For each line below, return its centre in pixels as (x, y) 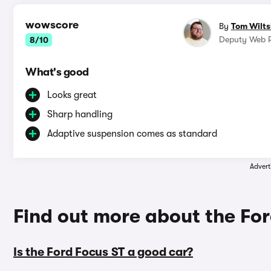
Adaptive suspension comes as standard (132, 134)
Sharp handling (80, 115)
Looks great (72, 95)
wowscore (52, 25)
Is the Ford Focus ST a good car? (103, 252)
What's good (57, 72)
